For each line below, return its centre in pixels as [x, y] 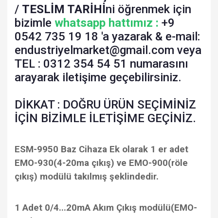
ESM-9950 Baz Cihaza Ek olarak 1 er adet [101, 149]
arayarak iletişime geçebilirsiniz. [98, 77]
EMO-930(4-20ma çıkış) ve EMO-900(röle [101, 163]
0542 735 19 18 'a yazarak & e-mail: [107, 36]
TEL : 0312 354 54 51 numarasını [101, 64]
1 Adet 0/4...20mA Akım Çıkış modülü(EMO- [106, 208]
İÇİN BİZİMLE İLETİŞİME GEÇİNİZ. [105, 118]
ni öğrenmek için [148, 9]
